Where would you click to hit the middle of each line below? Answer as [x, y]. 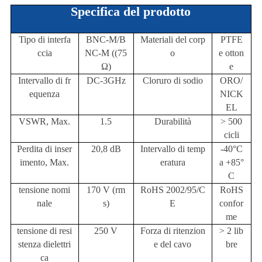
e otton [232, 53]
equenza [45, 94]
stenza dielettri [45, 244]
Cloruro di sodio [173, 81]
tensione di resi [45, 231]
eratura [173, 163]
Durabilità [173, 122]
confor [232, 204]
